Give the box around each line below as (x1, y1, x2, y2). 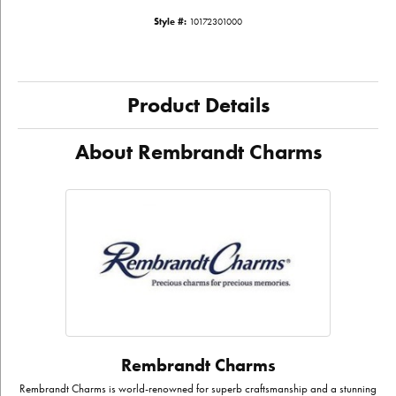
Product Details (126, 91, 270, 119)
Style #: (154, 16, 187, 28)
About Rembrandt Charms (74, 138, 322, 166)
